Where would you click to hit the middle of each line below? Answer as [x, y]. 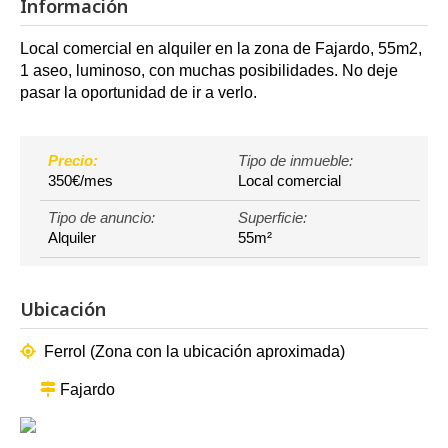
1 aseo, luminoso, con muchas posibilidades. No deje [209, 71]
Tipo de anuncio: [101, 218]
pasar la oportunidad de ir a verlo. [138, 93]
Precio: [73, 161]
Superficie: [272, 218]
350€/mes [80, 181]
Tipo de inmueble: [295, 161]
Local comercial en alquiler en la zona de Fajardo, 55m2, [221, 49]
